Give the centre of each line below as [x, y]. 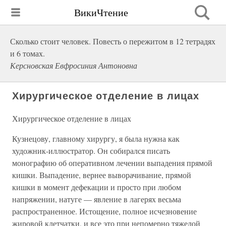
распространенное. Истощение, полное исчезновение [104, 211]
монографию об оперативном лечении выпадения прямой [112, 163]
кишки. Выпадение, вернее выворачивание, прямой [102, 175]
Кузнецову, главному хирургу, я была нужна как [96, 138]
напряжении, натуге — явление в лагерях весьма [97, 199]
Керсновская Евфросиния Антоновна [74, 65]
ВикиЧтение [101, 12]
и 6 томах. [27, 53]
